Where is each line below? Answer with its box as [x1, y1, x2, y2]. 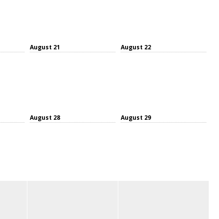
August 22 [121, 43, 151, 51]
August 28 [30, 113, 60, 122]
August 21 [30, 43, 60, 51]
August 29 [121, 113, 151, 122]
